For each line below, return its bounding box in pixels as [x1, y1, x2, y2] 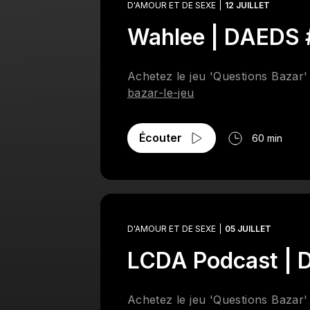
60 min [251, 132, 282, 144]
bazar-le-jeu [127, 86, 194, 100]
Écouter [138, 131, 182, 145]
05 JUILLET [224, 224, 271, 234]
